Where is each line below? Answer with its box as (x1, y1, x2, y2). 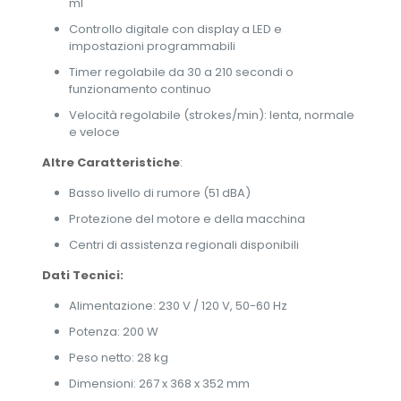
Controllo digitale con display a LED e (68, 21, 282, 38)
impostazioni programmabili (68, 38, 235, 55)
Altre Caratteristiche (41, 154, 180, 171)
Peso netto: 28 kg (68, 349, 168, 366)
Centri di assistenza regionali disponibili (68, 236, 299, 253)
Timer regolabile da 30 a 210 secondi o (68, 64, 294, 81)
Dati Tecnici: (41, 267, 124, 284)
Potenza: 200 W (68, 323, 158, 340)
